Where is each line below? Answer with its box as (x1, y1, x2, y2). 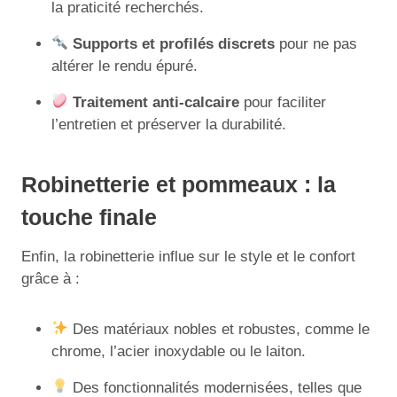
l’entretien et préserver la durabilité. (51, 115, 286, 133)
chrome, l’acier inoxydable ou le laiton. (51, 342, 306, 360)
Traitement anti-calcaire (73, 93, 240, 111)
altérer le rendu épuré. (51, 57, 198, 74)
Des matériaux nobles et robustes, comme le (68, 320, 370, 338)
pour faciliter (239, 93, 327, 111)
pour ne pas (275, 35, 358, 52)
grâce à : (21, 269, 80, 287)
